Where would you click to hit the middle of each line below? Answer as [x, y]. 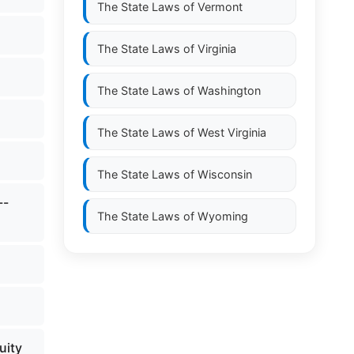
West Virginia [232, 132]
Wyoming [223, 216]
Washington [229, 90]
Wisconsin [225, 174]
